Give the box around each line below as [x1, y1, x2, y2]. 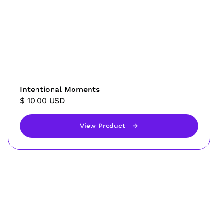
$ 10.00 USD [20, 95, 65, 105]
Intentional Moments [20, 84, 100, 94]
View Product [80, 122, 125, 129]
